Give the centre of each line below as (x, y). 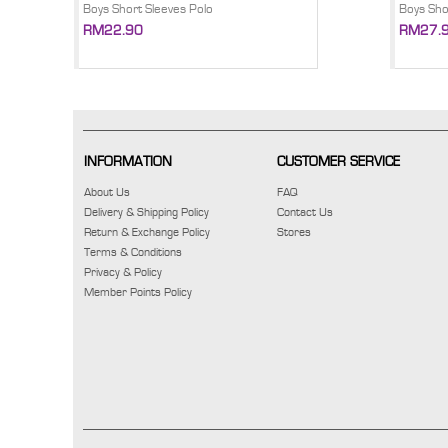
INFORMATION (128, 162)
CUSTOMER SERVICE (338, 162)
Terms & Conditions (133, 252)
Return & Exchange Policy (147, 232)
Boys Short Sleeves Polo (148, 10)
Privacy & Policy (123, 272)
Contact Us (305, 212)
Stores (294, 232)
